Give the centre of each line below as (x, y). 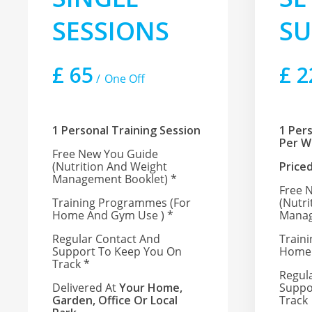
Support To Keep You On (117, 252)
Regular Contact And (107, 239)
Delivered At (86, 288)
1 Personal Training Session (127, 131)
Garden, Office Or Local (115, 301)
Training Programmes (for (122, 203)
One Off (125, 79)
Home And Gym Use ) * (113, 216)
